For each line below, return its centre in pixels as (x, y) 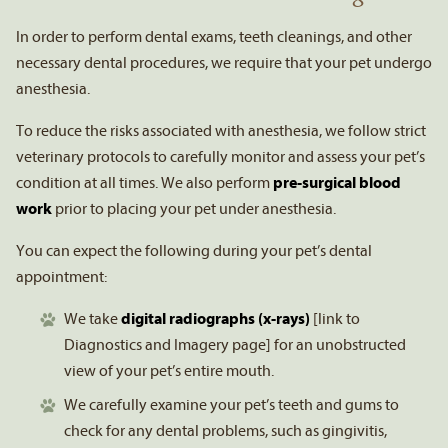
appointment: (61, 276)
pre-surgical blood (337, 182)
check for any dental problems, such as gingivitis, (225, 430)
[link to (335, 318)
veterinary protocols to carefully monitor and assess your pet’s (220, 156)
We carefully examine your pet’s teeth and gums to (231, 404)
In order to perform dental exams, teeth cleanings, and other (214, 36)
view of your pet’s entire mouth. (169, 370)
